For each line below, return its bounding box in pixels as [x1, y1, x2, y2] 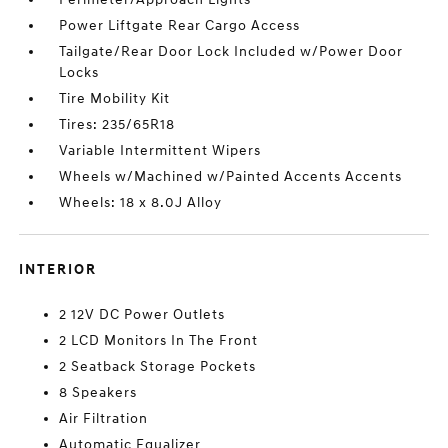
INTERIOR [19, 261, 98, 278]
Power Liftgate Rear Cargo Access [59, 17, 301, 34]
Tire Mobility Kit [59, 90, 171, 107]
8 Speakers [59, 384, 138, 401]
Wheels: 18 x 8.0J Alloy [59, 194, 223, 211]
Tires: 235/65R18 [59, 116, 176, 133]
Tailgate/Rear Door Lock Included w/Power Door [59, 43, 404, 60]
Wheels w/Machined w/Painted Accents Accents [59, 168, 403, 185]
